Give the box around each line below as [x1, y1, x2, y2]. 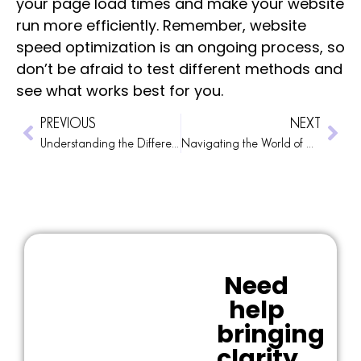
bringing [216, 317, 325, 351]
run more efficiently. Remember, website [16, 15, 306, 36]
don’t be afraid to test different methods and [16, 59, 342, 80]
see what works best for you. [16, 81, 223, 102]
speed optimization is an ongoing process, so [16, 37, 345, 58]
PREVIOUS [40, 117, 96, 131]
